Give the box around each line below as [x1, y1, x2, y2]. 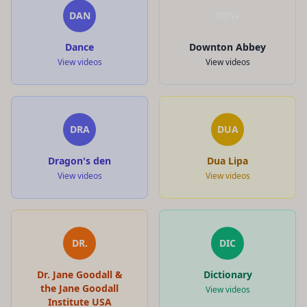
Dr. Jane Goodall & [36, 267, 123, 281]
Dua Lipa [207, 153, 248, 167]
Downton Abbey [189, 40, 266, 53]
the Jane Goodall [40, 281, 119, 295]
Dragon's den [48, 153, 111, 167]
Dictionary [203, 267, 252, 281]
